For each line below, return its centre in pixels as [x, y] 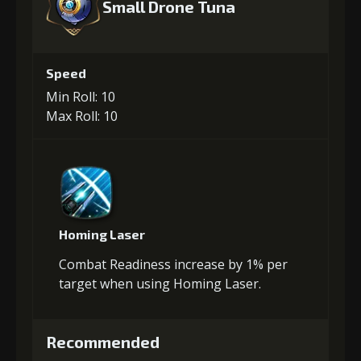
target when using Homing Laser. [160, 283]
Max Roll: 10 [82, 116]
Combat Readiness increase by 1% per [173, 264]
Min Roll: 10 [81, 96]
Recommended [103, 341]
